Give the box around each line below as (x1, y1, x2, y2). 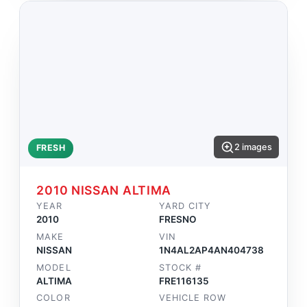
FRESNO (159, 214, 197, 225)
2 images (234, 142, 272, 153)
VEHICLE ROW (159, 293, 227, 304)
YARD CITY (159, 201, 212, 212)
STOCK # (159, 262, 202, 273)
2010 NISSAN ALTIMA (36, 183, 172, 198)
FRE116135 (159, 275, 209, 286)
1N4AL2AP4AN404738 (159, 245, 264, 256)
